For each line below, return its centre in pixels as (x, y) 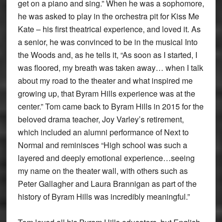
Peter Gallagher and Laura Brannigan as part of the (107, 184)
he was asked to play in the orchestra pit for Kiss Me (108, 16)
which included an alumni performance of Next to (103, 132)
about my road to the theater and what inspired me (105, 81)
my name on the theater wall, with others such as (103, 171)
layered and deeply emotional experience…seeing (106, 158)
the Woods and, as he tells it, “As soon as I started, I (107, 55)
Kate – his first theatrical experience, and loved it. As (109, 29)
